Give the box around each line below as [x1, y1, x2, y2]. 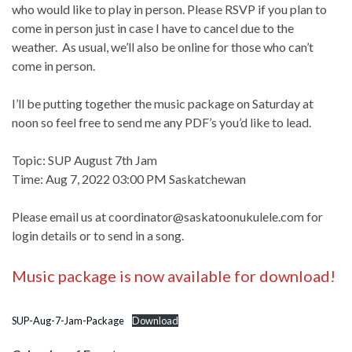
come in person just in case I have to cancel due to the [12, 20, 294, 35]
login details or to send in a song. [12, 227, 184, 243]
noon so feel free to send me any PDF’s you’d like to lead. [12, 114, 311, 130]
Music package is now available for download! [12, 266, 335, 285]
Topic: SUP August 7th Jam [12, 152, 157, 167]
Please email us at [12, 208, 108, 224]
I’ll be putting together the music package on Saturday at [12, 95, 313, 111]
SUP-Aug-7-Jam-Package [12, 313, 124, 327]
